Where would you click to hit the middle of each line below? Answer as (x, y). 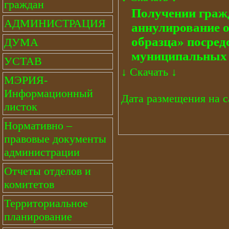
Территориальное (46, 203)
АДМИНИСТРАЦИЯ (55, 23)
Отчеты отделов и (48, 171)
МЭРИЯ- (26, 80)
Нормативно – (38, 125)
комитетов (29, 184)
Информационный (49, 93)
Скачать (149, 72)
